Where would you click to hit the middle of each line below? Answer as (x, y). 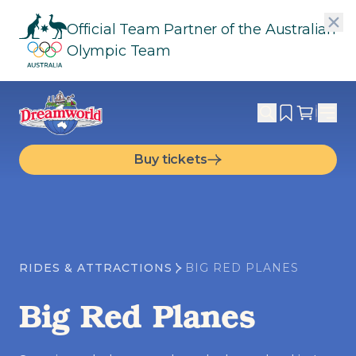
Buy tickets (171, 159)
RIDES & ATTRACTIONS (96, 268)
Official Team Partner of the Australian (201, 29)
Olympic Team (119, 51)
